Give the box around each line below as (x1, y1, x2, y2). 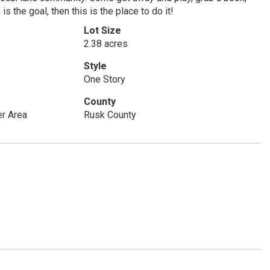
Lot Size (83, 25, 121, 36)
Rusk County (83, 109, 136, 121)
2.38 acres (83, 38, 128, 49)
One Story (83, 74, 125, 85)
